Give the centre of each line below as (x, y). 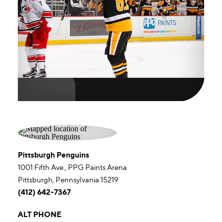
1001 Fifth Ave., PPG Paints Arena (72, 167)
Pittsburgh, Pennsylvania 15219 (68, 180)
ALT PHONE (40, 214)
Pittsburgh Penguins (54, 155)
